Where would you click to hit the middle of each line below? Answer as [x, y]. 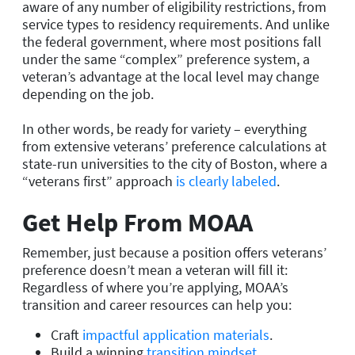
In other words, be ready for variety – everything [164, 128]
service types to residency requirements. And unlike [176, 24]
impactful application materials [176, 334]
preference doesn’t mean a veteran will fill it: [155, 269]
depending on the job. [88, 94]
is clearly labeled [226, 181]
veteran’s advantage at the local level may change [171, 76]
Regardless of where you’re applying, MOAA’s [155, 287]
